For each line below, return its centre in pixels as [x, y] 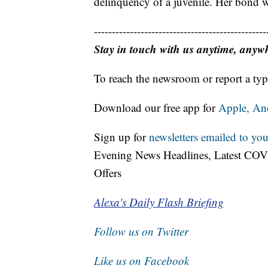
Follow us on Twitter [141, 232]
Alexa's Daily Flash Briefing [159, 202]
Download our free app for [156, 108]
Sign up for [121, 137]
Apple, [235, 108]
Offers [108, 173]
